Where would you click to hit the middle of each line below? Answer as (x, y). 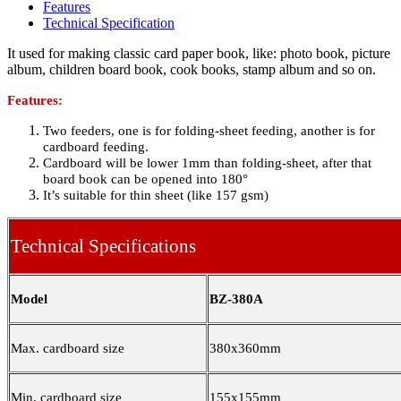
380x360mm (245, 349)
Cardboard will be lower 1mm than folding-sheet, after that (207, 163)
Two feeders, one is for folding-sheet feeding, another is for (209, 131)
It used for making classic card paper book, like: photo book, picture (199, 54)
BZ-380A (236, 299)
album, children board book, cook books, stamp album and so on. (192, 70)
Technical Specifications (103, 247)
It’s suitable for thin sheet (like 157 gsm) (156, 196)
